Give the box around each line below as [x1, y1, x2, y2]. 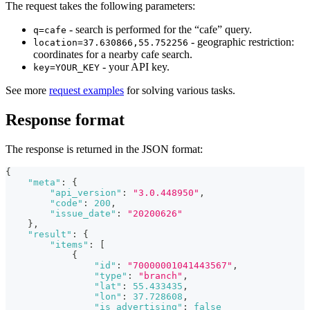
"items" [50, 239, 89, 250]
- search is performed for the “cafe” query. [66, 23, 252, 35]
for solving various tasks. [124, 84, 235, 96]
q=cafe [33, 24, 66, 35]
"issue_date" [50, 208, 116, 219]
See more [6, 84, 49, 96]
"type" [94, 270, 127, 281]
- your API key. [100, 60, 170, 73]
